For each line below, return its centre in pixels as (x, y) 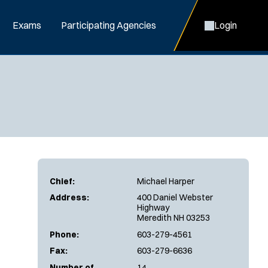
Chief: (62, 181)
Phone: (64, 234)
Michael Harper (166, 181)
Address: (69, 197)
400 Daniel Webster (175, 197)
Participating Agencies (109, 25)
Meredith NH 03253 (173, 218)
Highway (153, 208)
